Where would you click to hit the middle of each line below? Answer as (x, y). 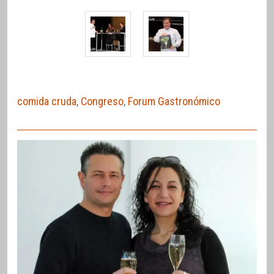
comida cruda (47, 101)
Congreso (102, 101)
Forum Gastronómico (174, 101)
